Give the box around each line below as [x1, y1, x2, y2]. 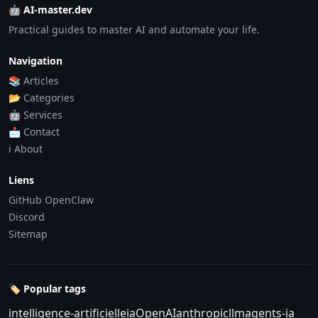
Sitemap [9, 227, 48, 241]
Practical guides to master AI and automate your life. [9, 23, 260, 37]
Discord [9, 210, 45, 224]
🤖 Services [9, 108, 62, 122]
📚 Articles [9, 74, 59, 88]
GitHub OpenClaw [9, 193, 94, 207]
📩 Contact [9, 125, 60, 139]
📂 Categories [9, 91, 75, 105]
